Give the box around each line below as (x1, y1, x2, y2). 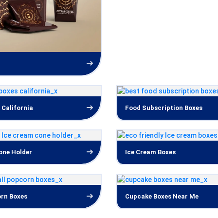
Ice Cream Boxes (125, 148, 176, 156)
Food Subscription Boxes (125, 104, 202, 111)
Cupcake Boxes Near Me (125, 193, 199, 200)
